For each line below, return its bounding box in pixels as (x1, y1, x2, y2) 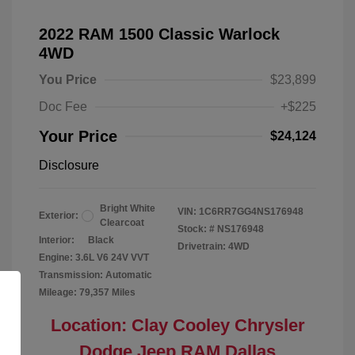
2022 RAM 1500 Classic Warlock (39, 25, 280, 43)
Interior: (39, 235, 74, 246)
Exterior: (39, 210, 78, 221)
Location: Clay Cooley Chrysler (50, 315, 305, 335)
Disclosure (39, 158, 99, 172)
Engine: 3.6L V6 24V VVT (39, 252, 149, 263)
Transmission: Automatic (39, 269, 152, 281)
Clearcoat (100, 217, 144, 228)
